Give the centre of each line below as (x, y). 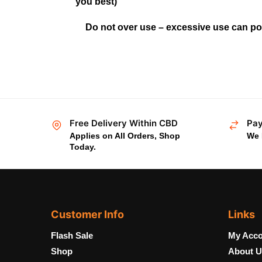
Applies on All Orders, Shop (125, 136)
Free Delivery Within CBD (124, 123)
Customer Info (87, 214)
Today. (83, 147)
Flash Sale (72, 236)
